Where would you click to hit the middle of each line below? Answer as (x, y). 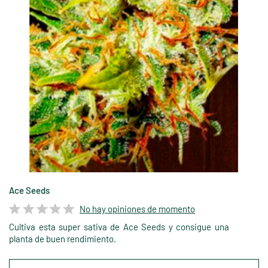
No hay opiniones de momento (137, 208)
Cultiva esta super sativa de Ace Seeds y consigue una (119, 227)
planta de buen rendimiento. (63, 239)
